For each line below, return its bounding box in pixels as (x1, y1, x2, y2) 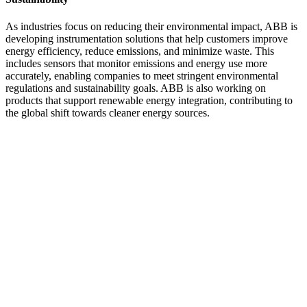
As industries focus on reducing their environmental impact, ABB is (5, 20, 297, 32)
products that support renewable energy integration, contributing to (5, 94, 293, 106)
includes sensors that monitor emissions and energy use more (5, 57, 267, 69)
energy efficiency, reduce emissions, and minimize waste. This (5, 45, 274, 57)
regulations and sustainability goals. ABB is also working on (5, 82, 266, 94)
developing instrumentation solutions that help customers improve (5, 32, 288, 45)
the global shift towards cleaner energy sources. (5, 106, 210, 119)
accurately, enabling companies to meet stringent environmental (5, 69, 278, 82)
